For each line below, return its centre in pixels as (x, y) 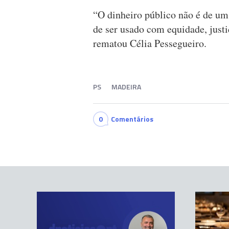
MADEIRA (126, 87)
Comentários (132, 119)
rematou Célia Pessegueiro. (150, 43)
